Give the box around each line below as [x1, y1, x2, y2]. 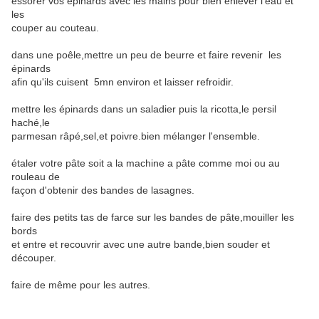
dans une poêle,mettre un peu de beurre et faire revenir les [11, 49, 281, 61]
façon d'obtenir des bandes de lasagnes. [11, 184, 194, 197]
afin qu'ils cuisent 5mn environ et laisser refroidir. [11, 76, 234, 88]
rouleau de [11, 171, 60, 183]
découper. [11, 252, 56, 264]
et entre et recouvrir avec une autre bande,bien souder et [11, 239, 270, 251]
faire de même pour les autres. [11, 279, 150, 291]
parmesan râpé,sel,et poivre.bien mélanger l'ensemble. [11, 130, 260, 142]
